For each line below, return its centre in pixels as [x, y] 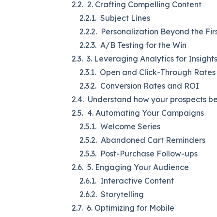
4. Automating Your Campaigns [146, 113]
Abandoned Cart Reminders [153, 140]
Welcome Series [130, 127]
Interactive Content [137, 181]
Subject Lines [125, 18]
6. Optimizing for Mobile [131, 208]
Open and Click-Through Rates [158, 72]
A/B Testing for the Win [143, 45]
